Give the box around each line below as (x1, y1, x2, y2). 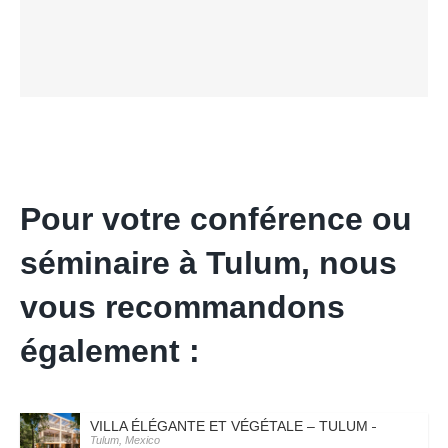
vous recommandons (20, 289, 345, 326)
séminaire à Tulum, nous (20, 245, 397, 282)
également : (20, 333, 200, 370)
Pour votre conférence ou (20, 201, 412, 238)
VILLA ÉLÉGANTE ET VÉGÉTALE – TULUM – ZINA (90, 418, 416, 435)
